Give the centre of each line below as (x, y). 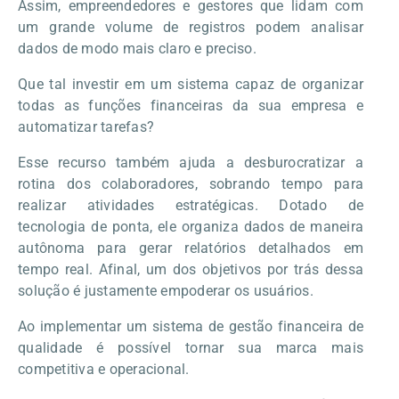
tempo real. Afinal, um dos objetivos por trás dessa (191, 269)
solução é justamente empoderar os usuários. (166, 290)
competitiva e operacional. (104, 369)
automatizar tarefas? (86, 126)
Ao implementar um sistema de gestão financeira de (191, 326)
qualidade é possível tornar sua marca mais (191, 347)
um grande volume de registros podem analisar (191, 27)
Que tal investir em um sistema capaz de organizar (191, 84)
